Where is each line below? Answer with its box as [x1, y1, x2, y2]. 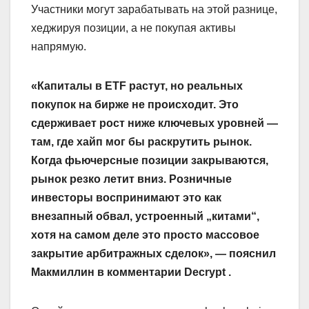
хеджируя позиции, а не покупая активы [31, 22, 236, 34]
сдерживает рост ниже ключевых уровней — [31, 117, 278, 130]
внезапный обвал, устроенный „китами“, [31, 210, 259, 223]
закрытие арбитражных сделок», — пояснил [31, 248, 276, 260]
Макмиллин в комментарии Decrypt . [31, 266, 231, 279]
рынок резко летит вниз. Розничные [31, 173, 232, 186]
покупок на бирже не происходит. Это [31, 99, 239, 111]
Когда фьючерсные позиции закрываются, [31, 154, 268, 167]
